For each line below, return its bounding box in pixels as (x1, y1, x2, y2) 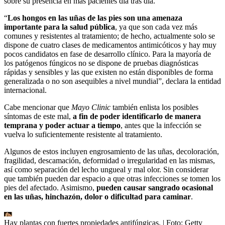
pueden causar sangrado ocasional (96, 183, 213, 192)
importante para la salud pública (4, 23, 115, 32)
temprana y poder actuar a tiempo (4, 121, 121, 130)
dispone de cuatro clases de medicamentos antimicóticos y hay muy (4, 41, 216, 50)
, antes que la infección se (121, 121, 201, 130)
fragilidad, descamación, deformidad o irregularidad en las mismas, (4, 156, 215, 165)
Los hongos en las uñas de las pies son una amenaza (8, 14, 182, 23)
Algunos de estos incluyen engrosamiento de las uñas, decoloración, (4, 147, 219, 156)
